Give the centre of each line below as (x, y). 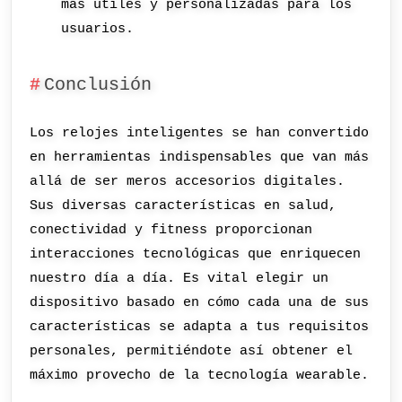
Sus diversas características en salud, (184, 206)
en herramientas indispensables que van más (200, 157)
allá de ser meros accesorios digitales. (188, 182)
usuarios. (98, 28)
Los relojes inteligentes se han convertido (200, 133)
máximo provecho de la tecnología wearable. (200, 376)
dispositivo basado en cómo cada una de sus (200, 303)
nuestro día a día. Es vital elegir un (179, 279)
